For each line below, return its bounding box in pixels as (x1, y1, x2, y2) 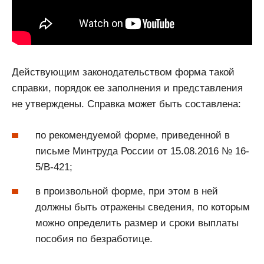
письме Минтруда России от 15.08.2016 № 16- (35, 145, 249, 157)
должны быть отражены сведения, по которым (35, 201, 250, 213)
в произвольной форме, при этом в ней (35, 185, 218, 197)
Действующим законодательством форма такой (12, 67, 235, 78)
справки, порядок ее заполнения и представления (12, 82, 243, 94)
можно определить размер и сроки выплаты (35, 217, 239, 229)
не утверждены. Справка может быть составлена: (12, 98, 241, 110)
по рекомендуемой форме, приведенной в (35, 129, 230, 141)
